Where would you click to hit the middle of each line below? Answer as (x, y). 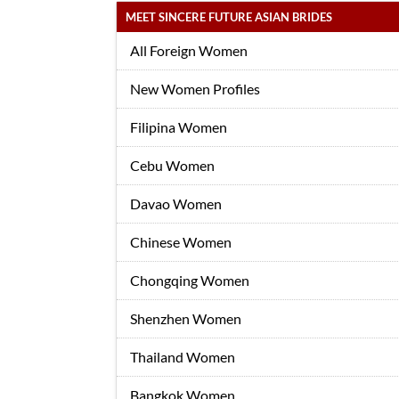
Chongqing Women (190, 280)
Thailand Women (183, 357)
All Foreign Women (189, 50)
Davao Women (176, 204)
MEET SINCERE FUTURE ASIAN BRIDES (229, 17)
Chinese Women (181, 242)
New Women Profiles (195, 89)
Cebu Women (172, 165)
